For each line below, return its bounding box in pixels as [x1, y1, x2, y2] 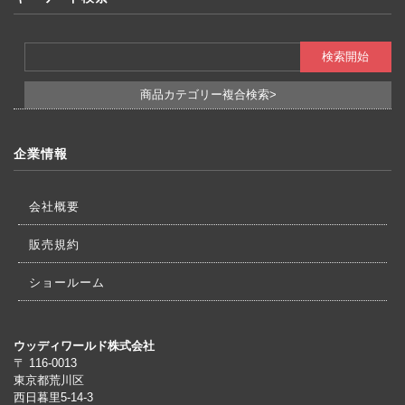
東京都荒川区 [14, 372, 84, 387]
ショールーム [29, 275, 105, 289]
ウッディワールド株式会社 [14, 338, 155, 353]
